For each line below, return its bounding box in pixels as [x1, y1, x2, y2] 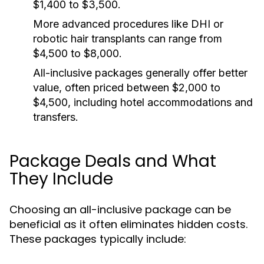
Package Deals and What [9, 150, 216, 173]
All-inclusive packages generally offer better [33, 67, 247, 79]
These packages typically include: [9, 232, 186, 246]
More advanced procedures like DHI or [33, 18, 223, 30]
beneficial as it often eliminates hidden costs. [9, 217, 247, 232]
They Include [9, 167, 113, 190]
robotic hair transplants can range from [33, 32, 222, 45]
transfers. [33, 111, 78, 123]
